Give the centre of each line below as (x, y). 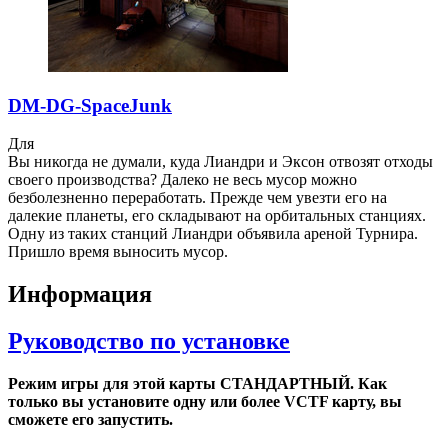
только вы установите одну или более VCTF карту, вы (205, 402)
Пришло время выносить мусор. (118, 252)
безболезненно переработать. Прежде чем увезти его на (197, 198)
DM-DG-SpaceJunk (90, 105)
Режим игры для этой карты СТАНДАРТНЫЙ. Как (197, 384)
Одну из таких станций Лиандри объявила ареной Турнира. (213, 234)
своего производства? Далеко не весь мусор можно (182, 180)
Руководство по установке (149, 341)
